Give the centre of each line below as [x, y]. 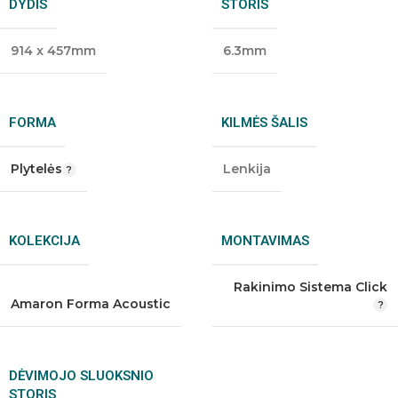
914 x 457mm [53, 51]
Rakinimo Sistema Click [310, 287]
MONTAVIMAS [265, 241]
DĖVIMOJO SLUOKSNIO [81, 376]
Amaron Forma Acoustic [91, 304]
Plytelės [36, 169]
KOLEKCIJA [44, 241]
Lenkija [247, 169]
